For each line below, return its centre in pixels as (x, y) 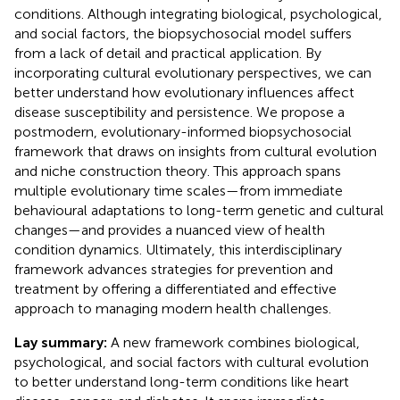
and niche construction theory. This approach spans (178, 171)
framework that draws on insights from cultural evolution (196, 151)
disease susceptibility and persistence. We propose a (179, 112)
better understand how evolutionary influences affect (184, 92)
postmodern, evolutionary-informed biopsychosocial (183, 131)
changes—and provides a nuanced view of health (170, 229)
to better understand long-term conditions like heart (182, 381)
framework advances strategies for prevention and (174, 269)
